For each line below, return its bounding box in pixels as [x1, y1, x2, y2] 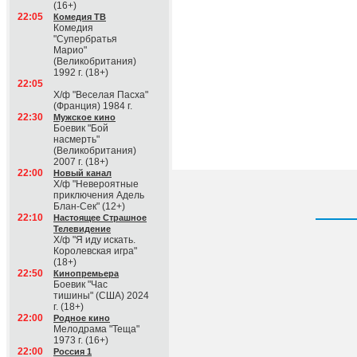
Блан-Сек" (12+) [53, 201, 125, 212]
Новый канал [53, 168, 112, 178]
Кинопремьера [53, 269, 119, 278]
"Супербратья [53, 33, 117, 45]
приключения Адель [53, 190, 144, 201]
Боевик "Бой [53, 123, 108, 134]
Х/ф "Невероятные [53, 178, 139, 190]
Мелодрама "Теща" [53, 324, 139, 335]
